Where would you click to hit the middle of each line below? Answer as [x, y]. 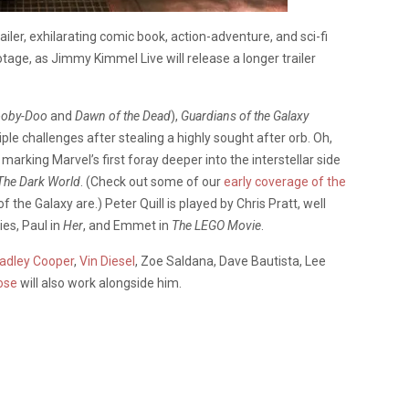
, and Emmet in [127, 225]
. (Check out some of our [152, 182]
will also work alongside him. [100, 283]
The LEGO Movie [216, 225]
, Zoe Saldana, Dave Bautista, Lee [231, 261]
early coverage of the [285, 182]
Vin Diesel [107, 261]
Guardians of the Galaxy [245, 116]
